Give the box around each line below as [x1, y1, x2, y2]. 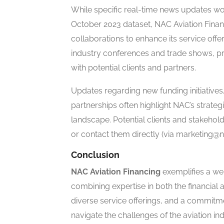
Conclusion [71, 149, 119, 160]
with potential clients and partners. [71, 63, 196, 73]
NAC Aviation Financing [71, 167, 160, 177]
